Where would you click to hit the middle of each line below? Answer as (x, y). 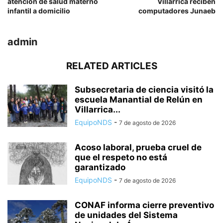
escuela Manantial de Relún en (139, 100)
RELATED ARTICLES (111, 66)
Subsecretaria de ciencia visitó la (144, 90)
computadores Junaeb (177, 11)
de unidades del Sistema (126, 215)
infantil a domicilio (39, 11)
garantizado (100, 167)
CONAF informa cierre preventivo (144, 205)
